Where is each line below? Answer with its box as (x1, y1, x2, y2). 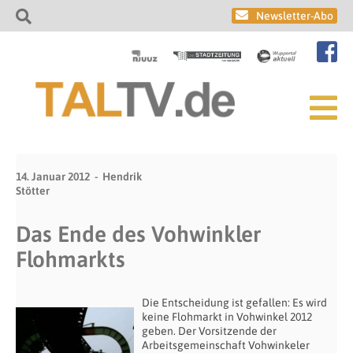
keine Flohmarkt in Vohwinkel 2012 (142, 310, 312, 323)
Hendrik (102, 170, 142, 183)
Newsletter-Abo (256, 9, 333, 22)
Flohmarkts (16, 247, 125, 272)
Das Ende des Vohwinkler (16, 221, 261, 247)
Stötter (16, 184, 50, 197)
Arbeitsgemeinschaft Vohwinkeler (142, 339, 310, 351)
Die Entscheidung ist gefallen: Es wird (142, 296, 327, 309)
